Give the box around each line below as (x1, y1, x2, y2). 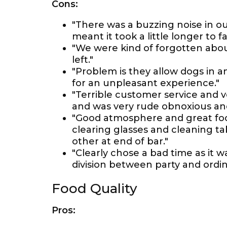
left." (72, 54, 93, 65)
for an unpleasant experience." (72, 78, 219, 89)
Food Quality (52, 180, 137, 197)
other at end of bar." (72, 136, 168, 147)
